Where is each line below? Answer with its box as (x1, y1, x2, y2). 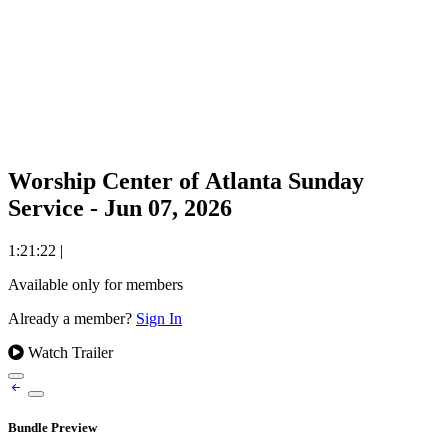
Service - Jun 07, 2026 (8, 194, 232, 221)
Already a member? (8, 309, 136, 327)
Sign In (136, 309, 182, 327)
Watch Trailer (24, 343, 113, 361)
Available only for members (8, 275, 183, 293)
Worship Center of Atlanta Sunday (8, 167, 364, 194)
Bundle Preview (8, 420, 97, 436)
